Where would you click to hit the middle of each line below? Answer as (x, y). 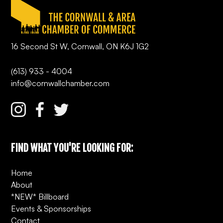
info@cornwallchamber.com (60, 83)
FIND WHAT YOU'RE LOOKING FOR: (72, 148)
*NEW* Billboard (40, 197)
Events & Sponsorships (51, 209)
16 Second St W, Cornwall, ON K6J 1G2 (80, 47)
